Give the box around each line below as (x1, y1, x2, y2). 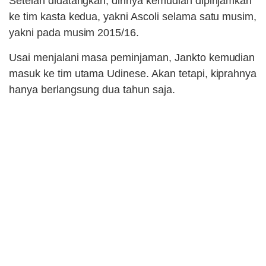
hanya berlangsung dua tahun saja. (9, 84, 175, 96)
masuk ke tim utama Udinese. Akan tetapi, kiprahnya (9, 68, 257, 80)
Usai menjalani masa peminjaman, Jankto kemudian (9, 52, 255, 64)
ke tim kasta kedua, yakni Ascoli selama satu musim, (9, 11, 257, 23)
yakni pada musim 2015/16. (9, 27, 140, 39)
